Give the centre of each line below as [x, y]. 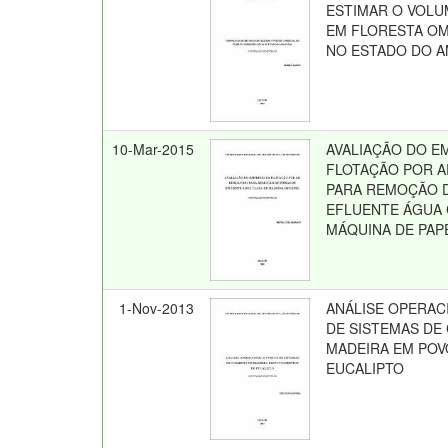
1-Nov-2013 [157, 308]
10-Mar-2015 [153, 149]
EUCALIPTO [365, 368]
